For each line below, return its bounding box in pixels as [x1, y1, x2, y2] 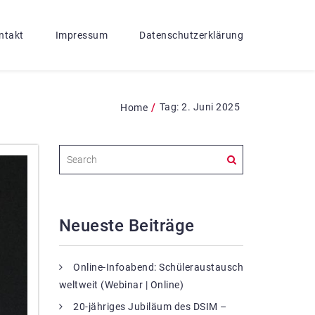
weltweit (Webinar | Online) [58, 278, 184, 290]
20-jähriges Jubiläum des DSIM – [73, 300, 227, 312]
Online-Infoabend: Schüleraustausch [73, 261, 243, 273]
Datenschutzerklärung [139, 30, 243, 41]
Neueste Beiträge [58, 215, 195, 236]
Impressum [55, 30, 108, 41]
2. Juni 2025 [181, 101, 240, 112]
